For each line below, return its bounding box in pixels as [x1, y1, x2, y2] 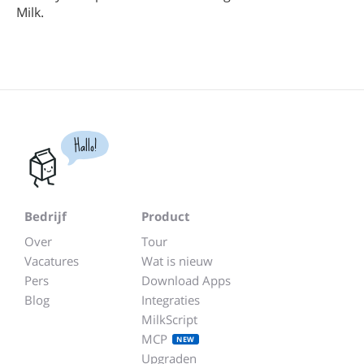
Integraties [141, 292, 200, 308]
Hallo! [73, 131, 97, 161]
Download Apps [141, 272, 231, 288]
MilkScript [141, 311, 197, 327]
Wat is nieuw [141, 253, 213, 269]
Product [141, 208, 190, 224]
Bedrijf [24, 208, 67, 224]
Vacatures [24, 253, 79, 269]
